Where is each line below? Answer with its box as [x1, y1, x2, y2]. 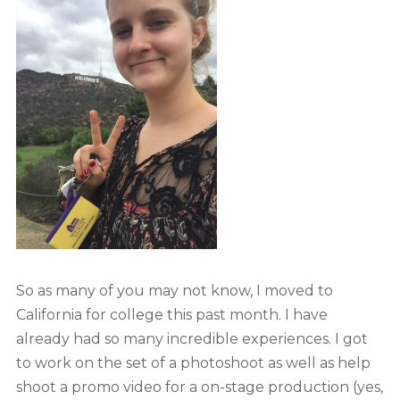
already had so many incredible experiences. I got [15, 330, 368, 348]
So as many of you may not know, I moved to [15, 282, 333, 300]
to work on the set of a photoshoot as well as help [15, 354, 371, 372]
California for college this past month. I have [15, 306, 328, 324]
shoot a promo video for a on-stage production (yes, [15, 379, 383, 396]
